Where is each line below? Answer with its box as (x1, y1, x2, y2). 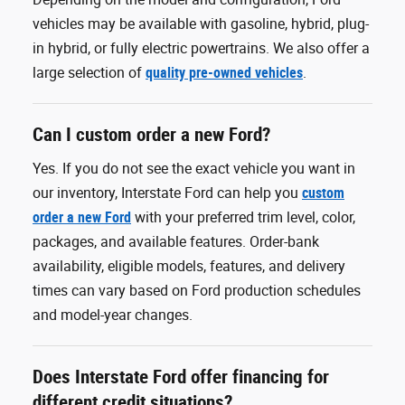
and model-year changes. (33, 306, 193, 324)
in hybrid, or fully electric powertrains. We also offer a (33, 40, 370, 57)
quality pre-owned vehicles (146, 64, 303, 81)
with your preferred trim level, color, (131, 209, 355, 226)
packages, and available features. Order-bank (33, 233, 319, 250)
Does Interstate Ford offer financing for (33, 366, 329, 388)
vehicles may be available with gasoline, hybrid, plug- (33, 15, 369, 33)
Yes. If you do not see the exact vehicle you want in (33, 160, 355, 177)
